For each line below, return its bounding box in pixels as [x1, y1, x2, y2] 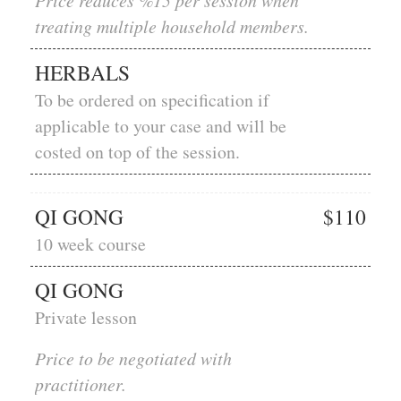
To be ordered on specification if [34, 88, 269, 113]
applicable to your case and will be [34, 114, 286, 139]
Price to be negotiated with [34, 346, 232, 370]
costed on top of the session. [34, 140, 240, 165]
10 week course [34, 232, 146, 257]
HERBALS [34, 58, 130, 88]
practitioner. [34, 371, 126, 396]
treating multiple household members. [34, 14, 309, 38]
